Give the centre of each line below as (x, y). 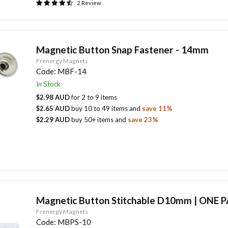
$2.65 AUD (53, 108)
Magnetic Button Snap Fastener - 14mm (122, 49)
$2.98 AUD (53, 97)
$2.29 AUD (53, 119)
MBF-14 (72, 71)
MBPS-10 (74, 222)
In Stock (49, 84)
